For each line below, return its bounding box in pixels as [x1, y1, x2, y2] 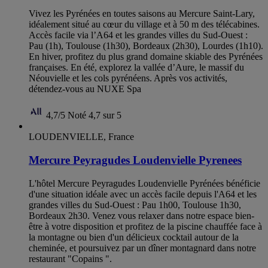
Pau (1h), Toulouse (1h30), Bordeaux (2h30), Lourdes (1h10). [29, 41, 263, 51]
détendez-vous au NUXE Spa [29, 84, 141, 95]
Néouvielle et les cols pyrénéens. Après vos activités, [29, 73, 227, 84]
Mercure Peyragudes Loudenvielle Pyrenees [29, 153, 242, 166]
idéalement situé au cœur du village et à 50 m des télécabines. [29, 19, 260, 30]
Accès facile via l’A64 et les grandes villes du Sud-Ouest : [29, 30, 248, 41]
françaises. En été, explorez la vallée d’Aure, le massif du [29, 62, 244, 73]
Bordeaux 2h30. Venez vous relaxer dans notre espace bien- [29, 210, 254, 221]
